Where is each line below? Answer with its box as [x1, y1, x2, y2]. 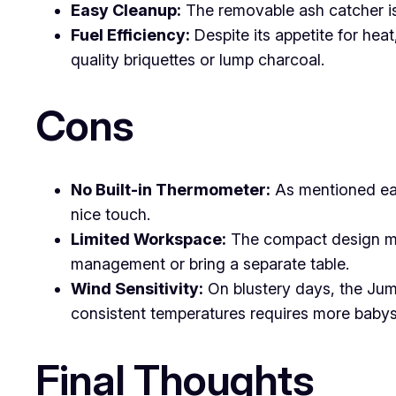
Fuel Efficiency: [71, 26, 190, 45]
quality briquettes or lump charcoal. [71, 50, 324, 70]
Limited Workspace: [71, 230, 226, 249]
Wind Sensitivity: [71, 279, 203, 299]
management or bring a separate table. [71, 255, 349, 274]
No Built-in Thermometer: [71, 180, 270, 200]
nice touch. [71, 205, 150, 225]
